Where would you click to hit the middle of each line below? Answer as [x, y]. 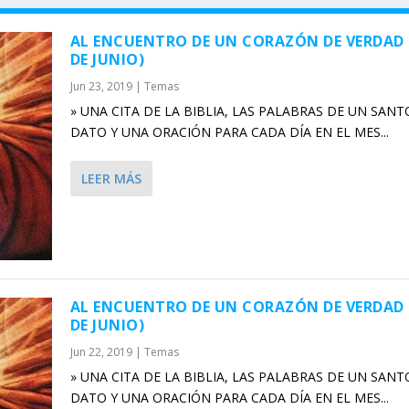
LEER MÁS [111, 179]
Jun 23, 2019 [101, 87]
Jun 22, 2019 [101, 352]
